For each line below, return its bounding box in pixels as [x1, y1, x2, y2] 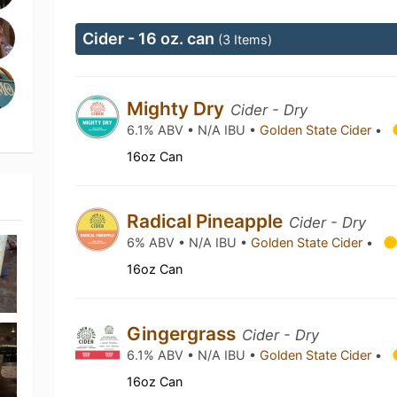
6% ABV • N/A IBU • [127, 235, 252, 250]
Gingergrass [127, 323, 241, 345]
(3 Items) [218, 32, 273, 47]
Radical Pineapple [127, 210, 288, 232]
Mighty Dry [127, 97, 230, 120]
